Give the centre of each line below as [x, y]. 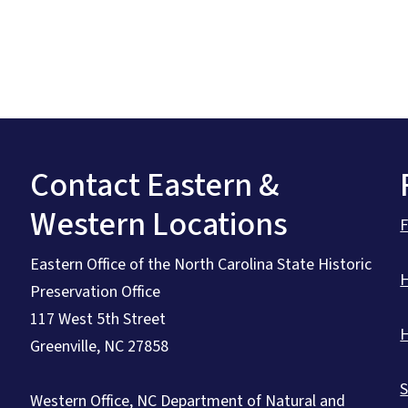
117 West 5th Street [97, 319]
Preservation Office [95, 291]
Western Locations [158, 224]
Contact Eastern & [154, 185]
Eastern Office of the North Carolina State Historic [200, 264]
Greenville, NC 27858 [99, 346]
